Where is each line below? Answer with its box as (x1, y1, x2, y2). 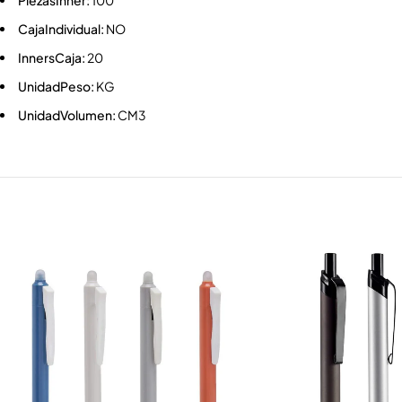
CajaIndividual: (18, 21, 104, 38)
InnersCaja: (18, 49, 85, 66)
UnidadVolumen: (18, 107, 116, 124)
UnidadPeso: (18, 78, 94, 95)
